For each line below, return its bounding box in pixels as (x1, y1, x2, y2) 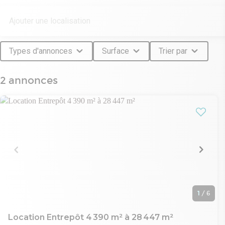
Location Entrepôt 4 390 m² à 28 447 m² (8, 212, 173, 222)
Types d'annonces (9, 46, 72, 56)
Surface (101, 46, 129, 56)
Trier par (158, 46, 187, 56)
